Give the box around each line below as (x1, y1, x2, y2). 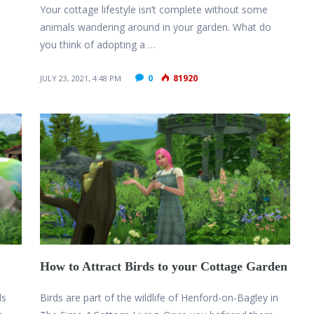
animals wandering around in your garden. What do (40, 20, 272, 34)
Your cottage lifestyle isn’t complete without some (40, 3, 268, 17)
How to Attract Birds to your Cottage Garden (40, 259, 288, 274)
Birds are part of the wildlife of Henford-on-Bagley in (40, 291, 279, 305)
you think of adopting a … (40, 38, 156, 52)
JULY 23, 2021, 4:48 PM (40, 73, 122, 84)
